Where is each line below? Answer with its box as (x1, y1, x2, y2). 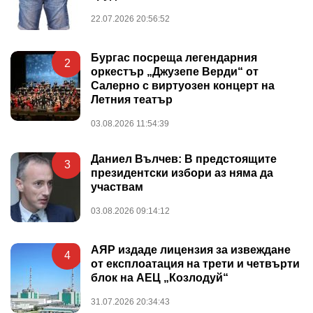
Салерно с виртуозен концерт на (91, 79, 275, 92)
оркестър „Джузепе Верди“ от (91, 65, 259, 78)
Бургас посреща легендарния (91, 51, 257, 64)
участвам (91, 180, 143, 193)
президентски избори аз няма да (91, 166, 273, 179)
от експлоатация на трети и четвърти (91, 257, 300, 270)
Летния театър (91, 93, 173, 105)
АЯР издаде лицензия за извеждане (91, 243, 291, 256)
